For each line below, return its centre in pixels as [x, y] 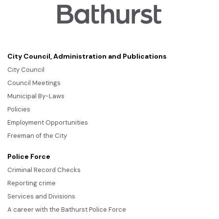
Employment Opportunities [48, 122]
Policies [19, 109]
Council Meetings [34, 83]
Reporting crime [32, 183]
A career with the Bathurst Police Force [67, 209]
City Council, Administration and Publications [87, 56]
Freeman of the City [37, 135]
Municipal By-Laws [36, 96]
